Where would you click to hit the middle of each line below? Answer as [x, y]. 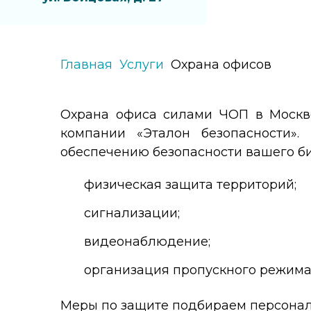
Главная [86, 65]
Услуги [142, 65]
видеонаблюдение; [147, 242]
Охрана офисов [221, 65]
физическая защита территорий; [190, 185]
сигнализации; [132, 213]
